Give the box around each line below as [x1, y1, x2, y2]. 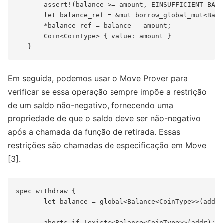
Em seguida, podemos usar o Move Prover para [8, 73, 188, 84]
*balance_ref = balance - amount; [16, 22, 171, 30]
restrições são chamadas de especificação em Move [8, 140, 206, 151]
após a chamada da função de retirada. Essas [8, 127, 180, 137]
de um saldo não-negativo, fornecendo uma [8, 100, 173, 111]
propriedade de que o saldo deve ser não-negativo [8, 113, 201, 124]
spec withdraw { [16, 187, 76, 195]
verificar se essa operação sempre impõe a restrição [8, 87, 207, 97]
